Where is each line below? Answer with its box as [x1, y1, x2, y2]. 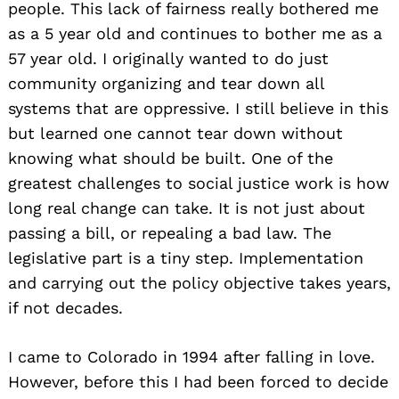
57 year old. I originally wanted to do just [8, 48, 329, 68]
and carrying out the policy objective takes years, [8, 273, 391, 292]
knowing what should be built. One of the [8, 148, 333, 167]
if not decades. [8, 297, 123, 317]
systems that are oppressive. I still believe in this [8, 98, 388, 118]
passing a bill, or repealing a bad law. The [8, 223, 331, 242]
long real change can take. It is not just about [8, 198, 365, 217]
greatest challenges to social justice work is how [8, 173, 389, 192]
